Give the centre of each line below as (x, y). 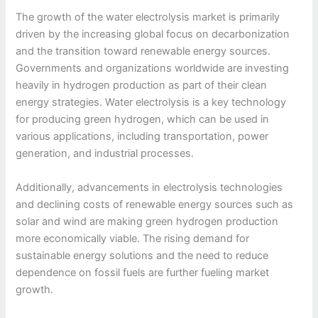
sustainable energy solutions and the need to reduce (142, 255)
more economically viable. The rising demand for (133, 238)
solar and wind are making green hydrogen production (147, 221)
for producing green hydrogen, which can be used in (143, 120)
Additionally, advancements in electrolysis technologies (149, 187)
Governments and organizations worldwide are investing (153, 68)
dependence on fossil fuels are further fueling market (143, 272)
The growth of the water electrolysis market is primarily (148, 17)
